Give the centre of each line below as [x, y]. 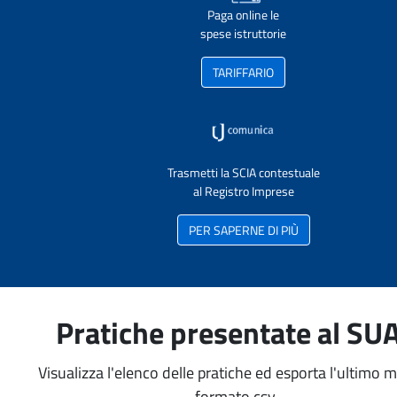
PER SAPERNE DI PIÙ [243, 230]
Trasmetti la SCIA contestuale [243, 172]
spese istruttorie [243, 33]
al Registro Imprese [243, 191]
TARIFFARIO [243, 72]
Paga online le [243, 15]
